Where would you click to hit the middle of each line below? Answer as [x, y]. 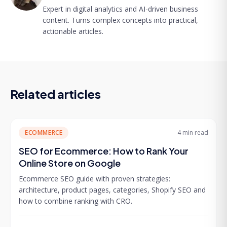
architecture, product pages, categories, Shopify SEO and [112, 190]
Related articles [55, 93]
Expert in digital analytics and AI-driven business [120, 9]
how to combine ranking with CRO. [75, 201]
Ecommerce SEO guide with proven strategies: [94, 178]
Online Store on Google [70, 163]
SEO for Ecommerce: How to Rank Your [104, 150]
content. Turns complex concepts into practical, [120, 20]
